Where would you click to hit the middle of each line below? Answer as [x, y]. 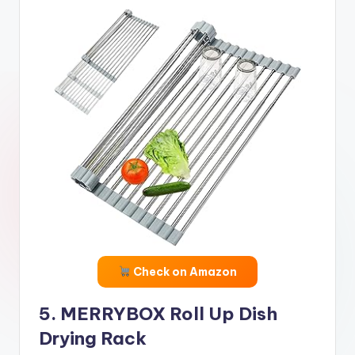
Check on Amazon [183, 271]
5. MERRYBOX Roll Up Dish [158, 313]
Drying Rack [93, 338]
